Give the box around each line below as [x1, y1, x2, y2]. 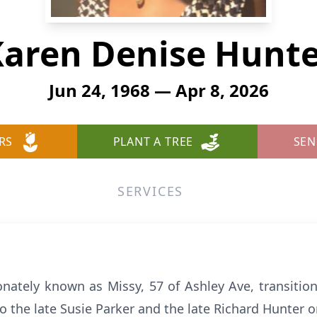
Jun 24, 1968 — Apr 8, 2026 [48, 79, 269, 102]
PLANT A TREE [113, 134, 194, 149]
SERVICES [117, 183, 184, 200]
